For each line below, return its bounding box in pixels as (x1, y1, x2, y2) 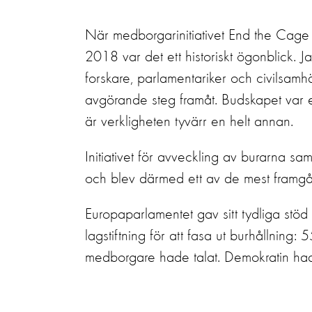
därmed (139, 171, 184, 187)
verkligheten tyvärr (101, 114, 207, 130)
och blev (85, 171, 135, 187)
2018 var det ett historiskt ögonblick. (85, 49, 296, 65)
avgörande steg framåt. (85, 93, 217, 108)
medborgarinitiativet (113, 28, 224, 43)
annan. (254, 114, 293, 130)
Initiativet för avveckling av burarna (85, 150, 286, 165)
